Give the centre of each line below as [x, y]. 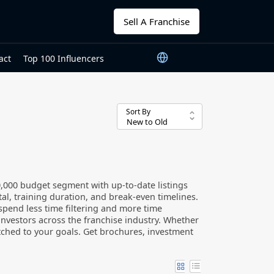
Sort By [138, 112]
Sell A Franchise [157, 21]
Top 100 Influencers [64, 58]
